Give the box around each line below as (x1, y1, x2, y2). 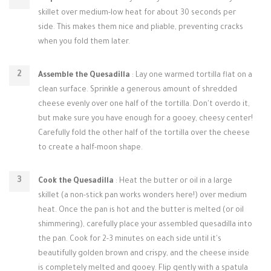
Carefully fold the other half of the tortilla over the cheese (38, 129, 250, 138)
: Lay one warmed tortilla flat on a (130, 71, 252, 80)
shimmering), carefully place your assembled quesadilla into (38, 221, 252, 229)
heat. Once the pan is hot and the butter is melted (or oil (38, 206, 244, 215)
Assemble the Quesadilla (38, 71, 130, 80)
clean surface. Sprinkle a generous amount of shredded (38, 86, 237, 94)
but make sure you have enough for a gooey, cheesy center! (38, 115, 253, 123)
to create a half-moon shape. (38, 144, 143, 152)
